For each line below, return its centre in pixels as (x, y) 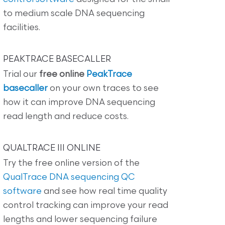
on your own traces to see (103, 88)
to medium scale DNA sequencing (74, 14)
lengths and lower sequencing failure (80, 219)
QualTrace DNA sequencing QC (69, 177)
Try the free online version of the (71, 163)
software (22, 191)
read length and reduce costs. (66, 117)
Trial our (21, 74)
